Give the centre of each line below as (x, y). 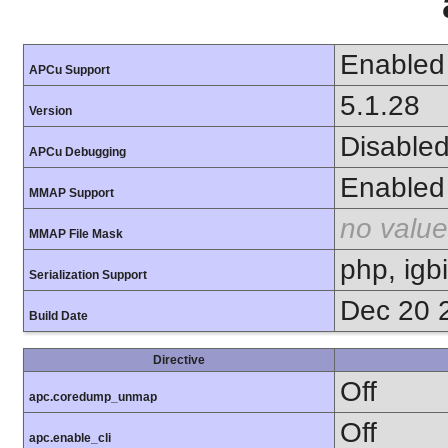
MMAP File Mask (76, 234)
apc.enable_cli (70, 438)
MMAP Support (71, 193)
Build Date (58, 316)
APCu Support (69, 70)
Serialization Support (88, 275)
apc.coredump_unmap (93, 397)
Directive (179, 360)
